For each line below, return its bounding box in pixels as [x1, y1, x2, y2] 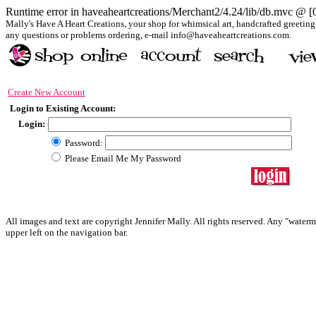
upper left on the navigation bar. [6, 227, 128, 238]
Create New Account [8, 87, 85, 97]
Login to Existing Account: [10, 103, 116, 114]
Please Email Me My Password [63, 153, 181, 164]
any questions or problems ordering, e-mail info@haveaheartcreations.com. [6, 30, 291, 40]
